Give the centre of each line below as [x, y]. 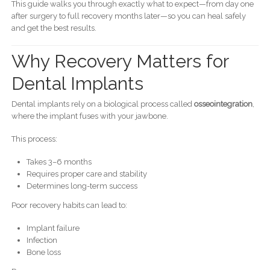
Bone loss [43, 252]
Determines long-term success [82, 186]
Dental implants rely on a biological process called [102, 104]
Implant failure [53, 228]
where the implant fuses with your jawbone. [89, 116]
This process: [34, 139]
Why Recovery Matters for [120, 61]
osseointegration [223, 104]
